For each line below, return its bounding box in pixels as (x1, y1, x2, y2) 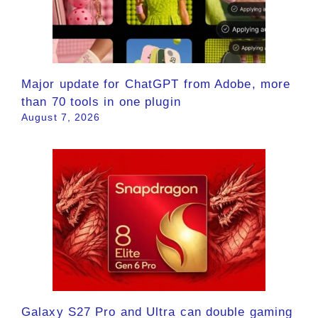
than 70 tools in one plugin (21, 94, 181, 109)
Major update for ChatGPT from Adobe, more (21, 77, 291, 91)
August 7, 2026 (21, 111, 101, 123)
